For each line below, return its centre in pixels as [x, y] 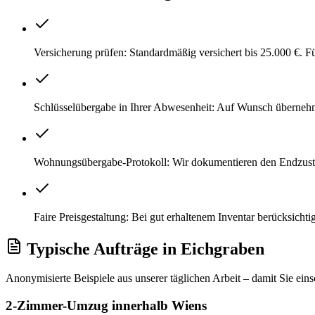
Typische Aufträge [92, 249]
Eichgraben [223, 249]
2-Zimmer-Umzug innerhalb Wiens [106, 306]
